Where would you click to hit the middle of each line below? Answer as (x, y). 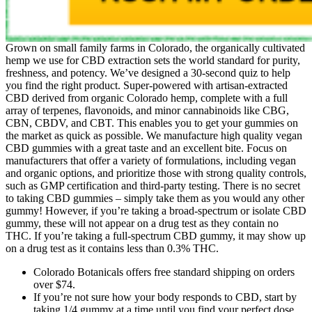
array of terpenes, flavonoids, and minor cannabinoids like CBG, (147, 110)
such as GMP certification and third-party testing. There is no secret (153, 185)
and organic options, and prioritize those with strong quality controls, (156, 173)
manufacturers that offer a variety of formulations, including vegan (151, 160)
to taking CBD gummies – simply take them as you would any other (155, 198)
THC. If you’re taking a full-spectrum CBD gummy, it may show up (156, 235)
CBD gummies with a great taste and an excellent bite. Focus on (146, 148)
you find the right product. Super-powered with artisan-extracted (147, 85)
